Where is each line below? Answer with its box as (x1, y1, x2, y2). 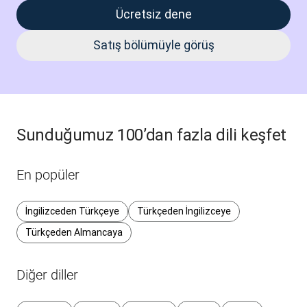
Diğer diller (16, 267, 78, 284)
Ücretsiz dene (115, 6, 192, 23)
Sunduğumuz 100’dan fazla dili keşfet (16, 125, 287, 145)
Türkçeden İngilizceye (137, 205, 231, 218)
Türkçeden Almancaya (25, 226, 123, 239)
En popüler (16, 167, 79, 184)
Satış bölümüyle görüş (93, 37, 214, 53)
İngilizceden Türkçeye (25, 205, 119, 218)
